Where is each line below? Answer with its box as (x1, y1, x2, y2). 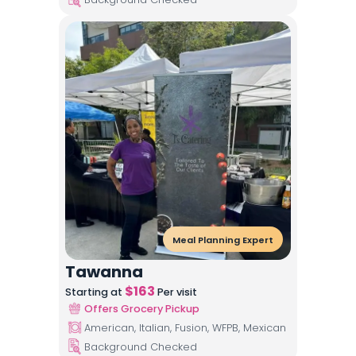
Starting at (65, 285, 125, 299)
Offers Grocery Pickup (84, 301, 199, 315)
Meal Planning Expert (172, 234, 273, 246)
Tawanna (65, 261, 143, 283)
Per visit (155, 285, 197, 299)
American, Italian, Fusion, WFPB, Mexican (84, 320, 286, 335)
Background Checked (84, 339, 197, 354)
